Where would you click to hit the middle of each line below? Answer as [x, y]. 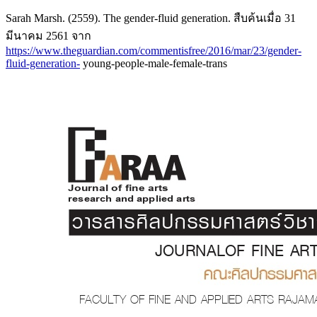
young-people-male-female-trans [154, 64]
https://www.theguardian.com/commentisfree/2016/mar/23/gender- [154, 51]
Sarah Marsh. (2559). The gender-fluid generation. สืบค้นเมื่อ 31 [151, 18]
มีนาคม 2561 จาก [48, 36]
